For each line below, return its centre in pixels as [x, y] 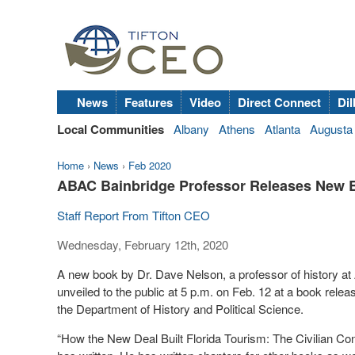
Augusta [331, 129]
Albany [191, 129]
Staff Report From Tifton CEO [134, 215]
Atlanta [282, 129]
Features [149, 102]
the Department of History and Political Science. [180, 309]
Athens [237, 129]
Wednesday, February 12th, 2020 [143, 244]
